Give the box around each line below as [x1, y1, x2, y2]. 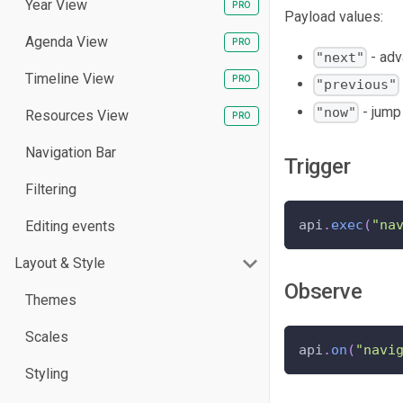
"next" [316, 49, 365, 67]
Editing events [25, 218, 115, 235]
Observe [284, 278, 363, 304]
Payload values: [284, 8, 383, 26]
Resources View [25, 107, 129, 124]
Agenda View [25, 33, 108, 50]
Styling [25, 365, 68, 382]
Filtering [25, 181, 76, 198]
